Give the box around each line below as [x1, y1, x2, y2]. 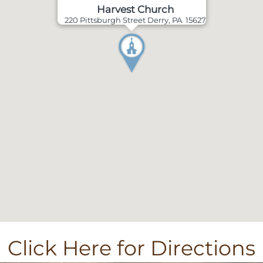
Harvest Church [96, 4, 174, 15]
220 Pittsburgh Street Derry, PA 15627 [64, 15, 206, 25]
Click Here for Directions [8, 235, 255, 261]
